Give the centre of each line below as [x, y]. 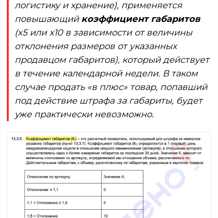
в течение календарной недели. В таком [106, 73]
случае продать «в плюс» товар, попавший [111, 87]
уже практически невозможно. [84, 114]
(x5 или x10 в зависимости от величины [103, 32]
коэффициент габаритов [141, 19]
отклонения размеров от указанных [96, 46]
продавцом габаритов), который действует [112, 60]
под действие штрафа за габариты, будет [109, 100]
